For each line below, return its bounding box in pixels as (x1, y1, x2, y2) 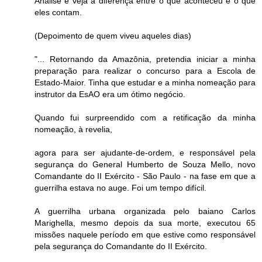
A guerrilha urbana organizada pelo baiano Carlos (35, 206, 256, 216)
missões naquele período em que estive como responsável (35, 229, 256, 239)
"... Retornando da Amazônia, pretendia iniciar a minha (35, 54, 256, 64)
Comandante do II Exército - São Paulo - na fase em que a (35, 171, 256, 181)
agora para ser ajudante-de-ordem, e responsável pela (35, 147, 256, 157)
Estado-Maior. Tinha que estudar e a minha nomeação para (35, 77, 256, 87)
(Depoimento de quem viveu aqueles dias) (35, 30, 191, 40)
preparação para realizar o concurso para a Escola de (35, 65, 256, 75)
